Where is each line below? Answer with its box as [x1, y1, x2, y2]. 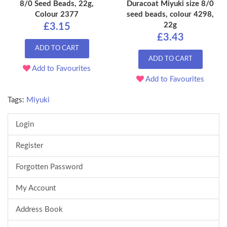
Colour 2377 [35, 10, 79, 18]
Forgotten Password [16, 163, 83, 171]
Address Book [16, 205, 63, 213]
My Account [16, 184, 56, 192]
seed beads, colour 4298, [127, 10, 214, 18]
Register [16, 141, 43, 149]
